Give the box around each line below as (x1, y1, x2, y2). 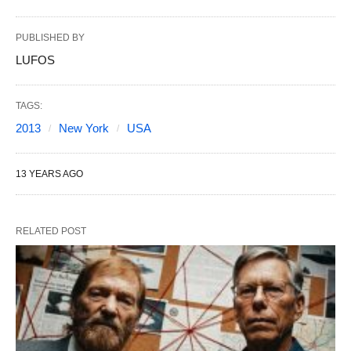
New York (59, 121, 109, 135)
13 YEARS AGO (16, 168, 83, 179)
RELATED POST (16, 225, 86, 237)
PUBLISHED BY (16, 31, 85, 43)
